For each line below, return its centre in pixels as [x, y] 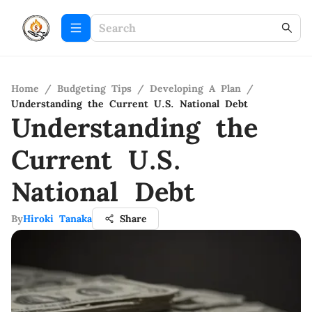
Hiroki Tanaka [57, 219]
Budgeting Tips [94, 88]
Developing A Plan [195, 88]
